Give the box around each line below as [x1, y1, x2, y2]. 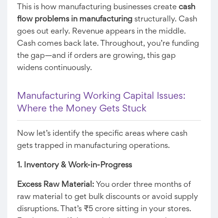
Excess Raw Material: [17, 181, 94, 189]
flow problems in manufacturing [17, 16, 132, 23]
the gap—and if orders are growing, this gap [17, 52, 176, 60]
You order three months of [94, 181, 191, 189]
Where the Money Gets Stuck [17, 104, 146, 113]
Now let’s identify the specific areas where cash [17, 130, 187, 138]
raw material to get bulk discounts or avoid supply [17, 193, 198, 201]
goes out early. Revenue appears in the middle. [17, 28, 186, 36]
